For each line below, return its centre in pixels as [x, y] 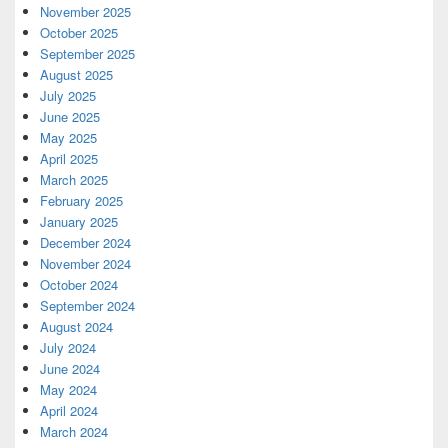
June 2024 [70, 368]
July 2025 [68, 95]
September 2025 [87, 53]
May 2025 [68, 137]
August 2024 [76, 326]
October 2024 [79, 284]
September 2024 [87, 305]
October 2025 [79, 32]
